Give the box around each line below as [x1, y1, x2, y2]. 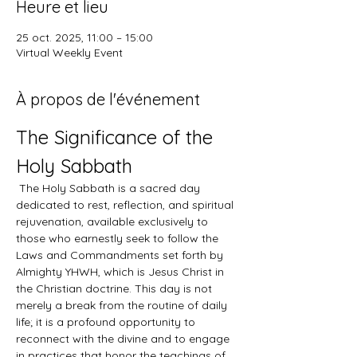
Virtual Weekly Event [16, 45, 123, 60]
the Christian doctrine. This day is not [16, 281, 215, 296]
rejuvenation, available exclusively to [16, 214, 211, 229]
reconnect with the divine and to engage [16, 331, 233, 346]
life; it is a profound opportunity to [16, 315, 198, 329]
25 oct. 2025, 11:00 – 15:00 [16, 30, 153, 45]
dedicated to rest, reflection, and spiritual [16, 198, 237, 212]
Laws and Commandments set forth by [16, 248, 226, 262]
